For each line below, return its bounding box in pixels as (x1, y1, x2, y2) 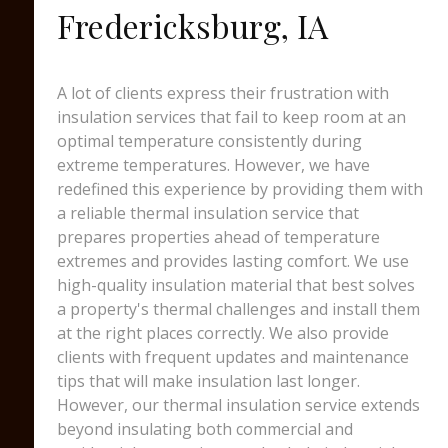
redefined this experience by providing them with (56, 178, 423, 200)
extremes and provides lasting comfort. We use (56, 250, 409, 272)
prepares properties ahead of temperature (56, 226, 380, 248)
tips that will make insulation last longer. (56, 370, 360, 392)
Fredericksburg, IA (56, 4, 328, 47)
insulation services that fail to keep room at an (56, 106, 406, 128)
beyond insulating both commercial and (56, 418, 353, 440)
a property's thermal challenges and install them (56, 298, 420, 320)
